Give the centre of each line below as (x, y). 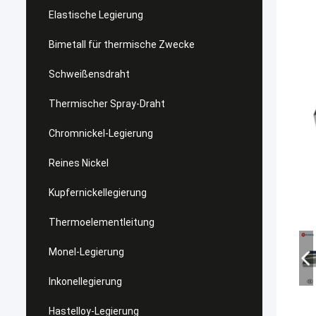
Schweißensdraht (89, 74)
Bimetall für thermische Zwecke (122, 44)
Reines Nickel (79, 163)
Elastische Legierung (96, 15)
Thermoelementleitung (102, 222)
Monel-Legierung (86, 252)
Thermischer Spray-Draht (107, 104)
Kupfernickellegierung (98, 193)
